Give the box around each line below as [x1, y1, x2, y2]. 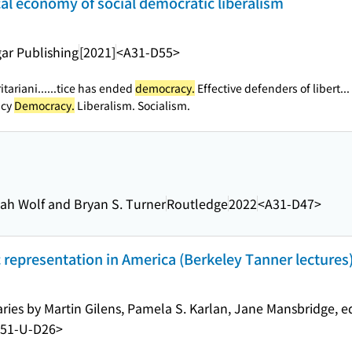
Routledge [167, 193, 228, 213]
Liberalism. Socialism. [75, 97, 190, 113]
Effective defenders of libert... [195, 80, 350, 96]
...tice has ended [47, 80, 135, 96]
